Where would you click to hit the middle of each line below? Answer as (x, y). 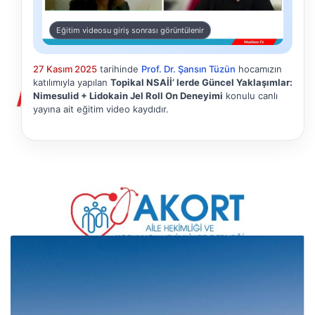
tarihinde (119, 69)
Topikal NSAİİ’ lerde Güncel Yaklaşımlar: (201, 83)
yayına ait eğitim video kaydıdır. (101, 109)
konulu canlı (250, 96)
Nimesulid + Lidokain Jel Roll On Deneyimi (128, 96)
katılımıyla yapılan (72, 83)
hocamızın (259, 69)
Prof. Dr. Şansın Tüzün (188, 69)
